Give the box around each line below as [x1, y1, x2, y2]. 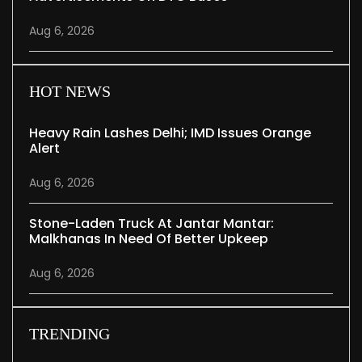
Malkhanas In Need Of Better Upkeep [29, 229, 268, 249]
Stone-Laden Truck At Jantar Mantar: [29, 214, 274, 234]
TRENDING [29, 325, 110, 343]
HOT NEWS [29, 82, 111, 101]
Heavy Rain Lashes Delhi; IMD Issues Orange [29, 124, 311, 143]
